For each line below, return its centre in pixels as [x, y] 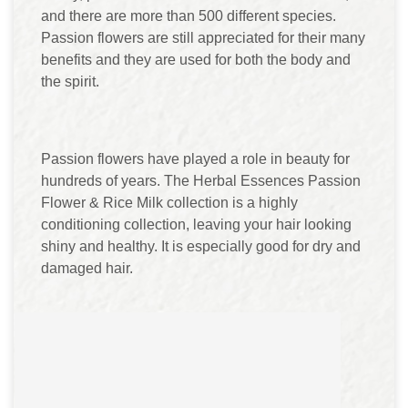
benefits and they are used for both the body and [196, 59]
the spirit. [70, 81]
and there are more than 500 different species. [189, 15]
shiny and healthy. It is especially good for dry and [201, 246]
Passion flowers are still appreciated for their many [203, 37]
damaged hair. [87, 268]
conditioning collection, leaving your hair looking [196, 224]
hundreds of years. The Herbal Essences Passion [201, 180]
